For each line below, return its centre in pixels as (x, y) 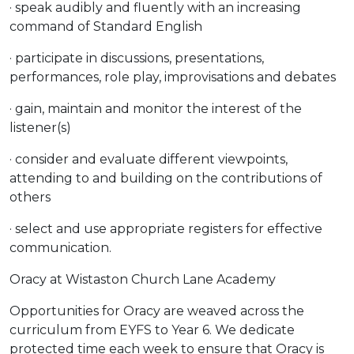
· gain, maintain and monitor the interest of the (156, 108)
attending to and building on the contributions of (166, 178)
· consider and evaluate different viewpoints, (149, 159)
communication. (60, 247)
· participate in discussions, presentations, (137, 58)
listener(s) (40, 127)
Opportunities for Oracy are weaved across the (157, 311)
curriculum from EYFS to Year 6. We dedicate (152, 330)
